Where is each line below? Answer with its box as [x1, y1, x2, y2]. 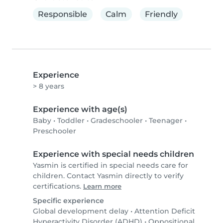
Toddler [57, 116, 85, 125]
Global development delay [33, 207, 128, 216]
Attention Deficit [134, 207, 195, 216]
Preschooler [33, 126, 76, 136]
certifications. [33, 182, 83, 191]
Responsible [38, 9, 88, 19]
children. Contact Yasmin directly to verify [33, 171, 184, 181]
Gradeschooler [91, 116, 143, 125]
